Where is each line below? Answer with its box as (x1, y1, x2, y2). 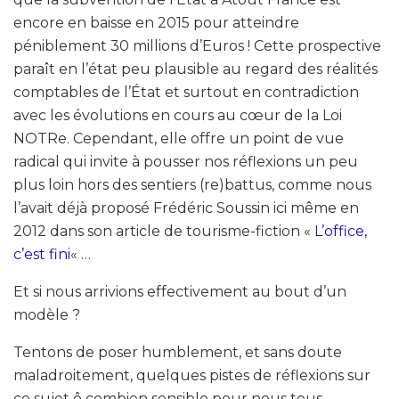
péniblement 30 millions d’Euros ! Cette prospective (13, 37, 381, 54)
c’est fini (13, 245, 70, 263)
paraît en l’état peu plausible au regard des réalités (13, 60, 378, 77)
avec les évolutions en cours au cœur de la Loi (13, 106, 342, 124)
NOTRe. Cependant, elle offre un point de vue (13, 129, 344, 147)
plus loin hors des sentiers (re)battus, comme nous (13, 175, 371, 193)
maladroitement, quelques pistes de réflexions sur (13, 366, 370, 384)
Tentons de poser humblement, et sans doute (13, 343, 342, 361)
